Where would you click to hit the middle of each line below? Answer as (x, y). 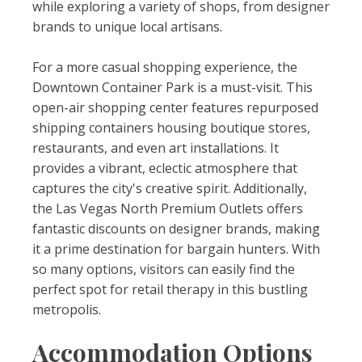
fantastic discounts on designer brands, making (176, 229)
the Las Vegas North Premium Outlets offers (168, 208)
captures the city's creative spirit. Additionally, (170, 188)
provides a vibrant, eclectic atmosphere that (165, 168)
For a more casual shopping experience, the (165, 67)
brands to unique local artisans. (127, 27)
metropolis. (67, 309)
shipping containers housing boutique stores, (171, 128)
